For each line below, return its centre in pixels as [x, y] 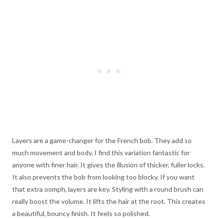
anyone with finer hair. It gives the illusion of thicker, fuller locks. [109, 165]
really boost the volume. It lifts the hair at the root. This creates [109, 201]
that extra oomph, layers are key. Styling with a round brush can [108, 189]
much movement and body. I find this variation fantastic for [101, 153]
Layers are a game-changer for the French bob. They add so [102, 141]
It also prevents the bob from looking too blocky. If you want [103, 177]
